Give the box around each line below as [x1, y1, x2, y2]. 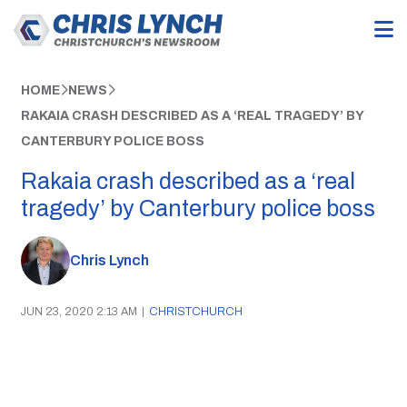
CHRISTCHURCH [148, 304, 243, 318]
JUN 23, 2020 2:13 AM [20, 304, 137, 318]
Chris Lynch [69, 253, 149, 269]
